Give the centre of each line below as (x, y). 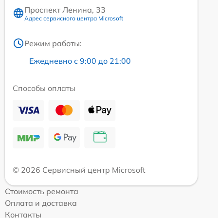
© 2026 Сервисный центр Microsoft (79, 170)
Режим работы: (53, 43)
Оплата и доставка (41, 203)
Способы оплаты (44, 88)
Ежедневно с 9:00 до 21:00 (80, 61)
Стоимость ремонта (42, 191)
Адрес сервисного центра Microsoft (74, 18)
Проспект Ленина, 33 (65, 9)
